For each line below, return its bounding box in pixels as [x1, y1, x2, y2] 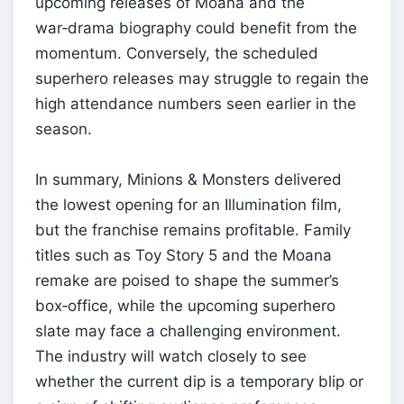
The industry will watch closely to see [35, 346, 307, 365]
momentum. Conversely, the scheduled [35, 43, 318, 62]
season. [35, 119, 92, 138]
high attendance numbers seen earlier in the [35, 94, 356, 113]
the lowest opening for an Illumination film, [35, 195, 342, 214]
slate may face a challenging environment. [35, 321, 341, 340]
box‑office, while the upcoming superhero [35, 296, 335, 315]
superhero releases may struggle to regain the [35, 69, 369, 87]
